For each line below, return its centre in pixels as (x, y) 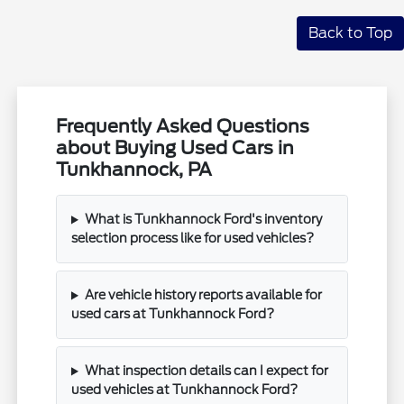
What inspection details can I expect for (206, 371)
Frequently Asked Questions (183, 127)
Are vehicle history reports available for (203, 295)
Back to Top (350, 33)
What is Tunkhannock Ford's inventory (203, 220)
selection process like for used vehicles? (193, 239)
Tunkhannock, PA (134, 170)
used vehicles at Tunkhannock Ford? (185, 390)
